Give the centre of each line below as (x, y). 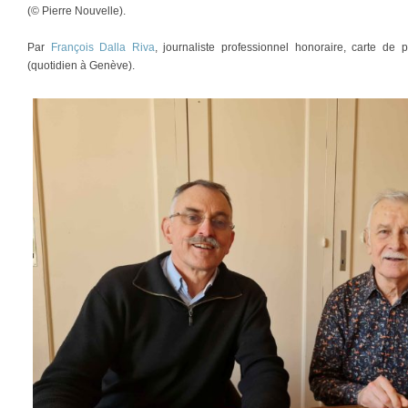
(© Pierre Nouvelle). (76, 10)
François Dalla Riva (102, 47)
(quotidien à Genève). (81, 65)
